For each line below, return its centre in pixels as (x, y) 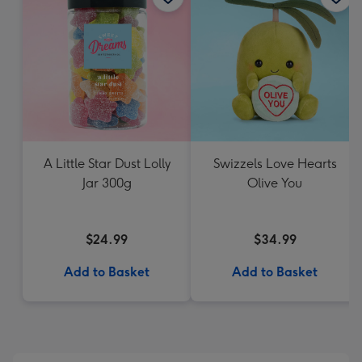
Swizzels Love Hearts (275, 164)
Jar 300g (107, 183)
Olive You (275, 183)
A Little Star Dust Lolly (107, 164)
